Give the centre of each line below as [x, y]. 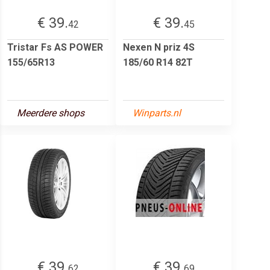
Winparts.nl [157, 113]
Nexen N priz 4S [159, 47]
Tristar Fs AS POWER [55, 47]
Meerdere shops [51, 113]
